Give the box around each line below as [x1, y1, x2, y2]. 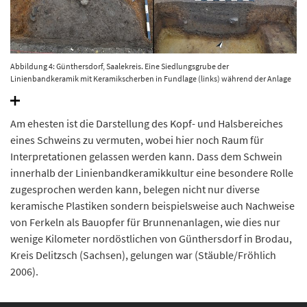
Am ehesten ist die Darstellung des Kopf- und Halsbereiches [10, 116, 283, 130]
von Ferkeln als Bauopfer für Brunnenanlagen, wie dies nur [10, 214, 280, 229]
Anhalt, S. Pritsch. [10, 97, 71, 108]
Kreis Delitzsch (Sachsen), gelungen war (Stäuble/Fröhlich [10, 247, 276, 262]
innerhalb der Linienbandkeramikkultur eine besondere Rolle [10, 165, 293, 180]
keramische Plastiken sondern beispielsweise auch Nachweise [10, 198, 295, 212]
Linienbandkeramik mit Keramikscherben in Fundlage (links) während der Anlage [10, 73, 291, 84]
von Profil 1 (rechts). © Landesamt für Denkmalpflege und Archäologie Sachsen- [10, 85, 286, 96]
